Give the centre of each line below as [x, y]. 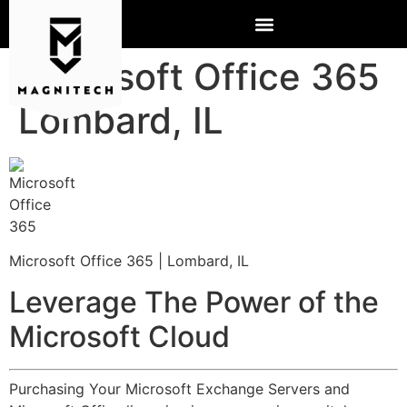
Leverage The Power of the [194, 302]
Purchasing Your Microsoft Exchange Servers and [179, 388]
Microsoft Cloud [119, 336]
